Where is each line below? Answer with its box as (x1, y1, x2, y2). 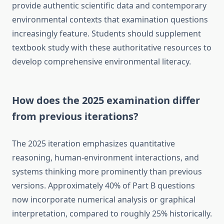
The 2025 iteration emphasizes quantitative (12, 138, 175, 149)
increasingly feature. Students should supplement (12, 28, 201, 39)
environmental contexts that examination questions (12, 14, 208, 25)
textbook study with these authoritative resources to (12, 42, 211, 53)
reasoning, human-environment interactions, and (12, 152, 199, 163)
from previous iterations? (12, 109, 138, 123)
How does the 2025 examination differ (12, 93, 200, 107)
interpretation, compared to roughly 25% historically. (12, 208, 212, 219)
